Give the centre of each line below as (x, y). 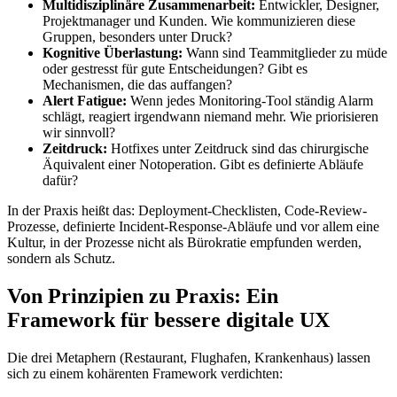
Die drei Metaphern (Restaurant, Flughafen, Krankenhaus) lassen (189, 358)
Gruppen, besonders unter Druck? (137, 37)
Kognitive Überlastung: (113, 53)
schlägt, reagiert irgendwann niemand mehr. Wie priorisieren (210, 117)
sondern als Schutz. (61, 259)
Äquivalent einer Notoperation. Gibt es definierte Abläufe (203, 165)
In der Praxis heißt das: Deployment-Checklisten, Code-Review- (187, 211)
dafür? (60, 181)
